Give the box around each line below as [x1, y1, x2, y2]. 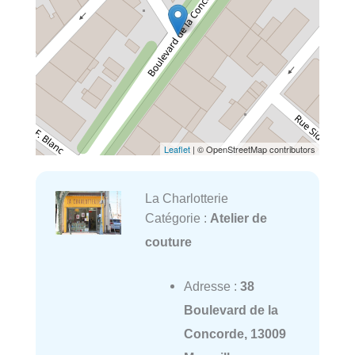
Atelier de [209, 211, 267, 226]
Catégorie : [144, 211, 210, 226]
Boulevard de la [183, 303, 278, 318]
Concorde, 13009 [183, 326, 286, 342]
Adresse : [183, 279, 240, 294]
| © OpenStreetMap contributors [190, 143, 315, 156]
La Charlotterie [144, 191, 228, 206]
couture [144, 235, 192, 250]
